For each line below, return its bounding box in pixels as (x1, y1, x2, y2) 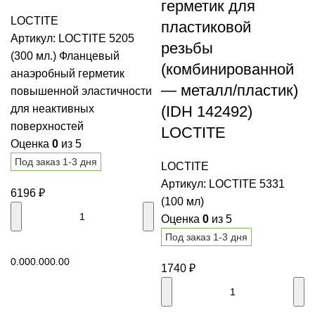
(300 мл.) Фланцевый (11, 50, 120, 63)
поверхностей (11, 120, 84, 133)
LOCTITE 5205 (58, 32, 134, 45)
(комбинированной (161, 60, 294, 79)
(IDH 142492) (161, 103, 252, 121)
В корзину (11, 240, 56, 252)
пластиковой (161, 18, 251, 37)
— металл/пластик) (161, 82, 298, 100)
